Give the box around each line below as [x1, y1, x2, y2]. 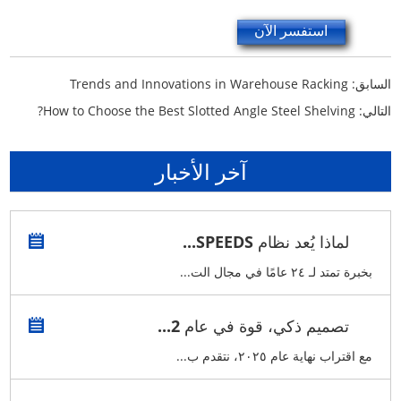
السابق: [347, 74, 391, 92]
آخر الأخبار [154, 156, 247, 186]
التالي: [354, 101, 391, 119]
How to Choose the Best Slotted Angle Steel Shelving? [42, 101, 355, 119]
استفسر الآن [254, 20, 328, 40]
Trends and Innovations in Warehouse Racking [69, 74, 348, 92]
